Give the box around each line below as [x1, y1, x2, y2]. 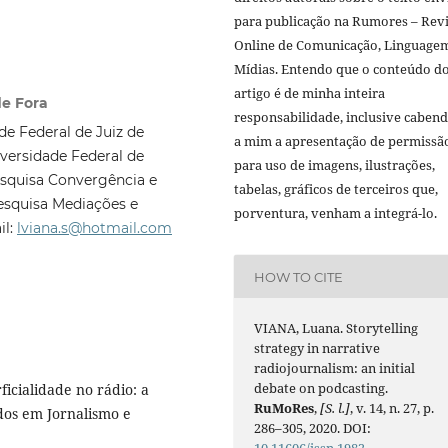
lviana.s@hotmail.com [17, 218, 172, 237]
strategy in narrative [254, 339, 381, 358]
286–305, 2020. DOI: [254, 419, 372, 438]
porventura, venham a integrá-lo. [234, 204, 437, 223]
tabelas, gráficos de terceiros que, [234, 180, 438, 199]
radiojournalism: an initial [254, 359, 416, 378]
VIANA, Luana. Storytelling [254, 319, 419, 338]
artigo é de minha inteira [234, 84, 385, 103]
